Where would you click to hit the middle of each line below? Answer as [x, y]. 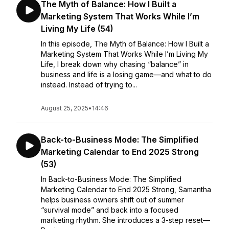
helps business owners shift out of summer [112, 200]
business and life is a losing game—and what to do [126, 74]
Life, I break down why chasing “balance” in [115, 64]
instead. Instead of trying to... [89, 85]
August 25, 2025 [65, 108]
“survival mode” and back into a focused [110, 210]
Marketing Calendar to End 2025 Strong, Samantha [126, 189]
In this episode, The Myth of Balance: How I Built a [125, 44]
